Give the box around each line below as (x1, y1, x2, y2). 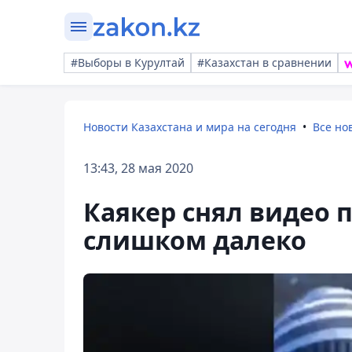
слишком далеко (83, 223, 306, 257)
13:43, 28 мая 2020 (83, 159, 193, 177)
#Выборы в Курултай (71, 55, 185, 70)
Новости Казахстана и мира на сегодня (83, 119, 296, 134)
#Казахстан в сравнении (197, 55, 332, 70)
